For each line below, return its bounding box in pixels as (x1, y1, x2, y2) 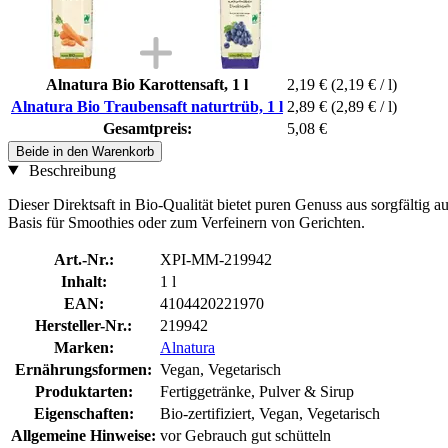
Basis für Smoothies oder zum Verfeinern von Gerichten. (8, 213, 365, 231)
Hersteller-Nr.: (35, 316, 132, 334)
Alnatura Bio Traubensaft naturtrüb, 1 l (11, 97, 283, 115)
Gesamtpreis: (102, 119, 192, 137)
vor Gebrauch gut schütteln (160, 426, 331, 444)
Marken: (53, 338, 114, 356)
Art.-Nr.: (53, 250, 114, 268)
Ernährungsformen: (15, 360, 152, 378)
